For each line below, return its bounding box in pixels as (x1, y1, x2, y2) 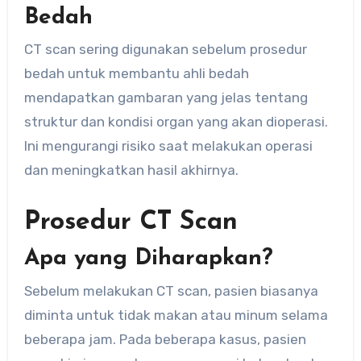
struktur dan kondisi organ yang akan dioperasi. (23, 113, 328, 130)
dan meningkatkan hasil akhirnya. (23, 161, 239, 178)
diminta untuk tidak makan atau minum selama (23, 306, 328, 323)
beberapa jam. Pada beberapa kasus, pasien (23, 330, 306, 347)
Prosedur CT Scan (23, 209, 238, 235)
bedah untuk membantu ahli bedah (23, 64, 249, 81)
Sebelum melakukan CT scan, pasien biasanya (23, 282, 318, 299)
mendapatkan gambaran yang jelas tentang (23, 89, 308, 106)
